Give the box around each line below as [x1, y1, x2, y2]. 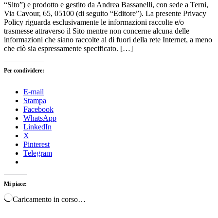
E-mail [23, 88, 44, 96]
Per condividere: [4, 67, 44, 74]
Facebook [23, 105, 54, 114]
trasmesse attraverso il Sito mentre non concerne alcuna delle [4, 27, 189, 36]
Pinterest [23, 140, 50, 149]
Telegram [23, 149, 52, 158]
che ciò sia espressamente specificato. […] [4, 44, 133, 53]
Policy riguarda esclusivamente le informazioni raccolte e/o [4, 18, 184, 27]
